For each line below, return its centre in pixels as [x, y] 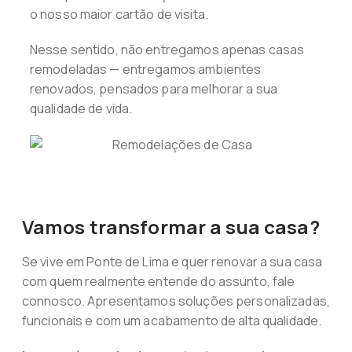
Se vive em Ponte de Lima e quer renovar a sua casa [172, 262]
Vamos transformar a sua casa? [170, 227]
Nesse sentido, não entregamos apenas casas [167, 50]
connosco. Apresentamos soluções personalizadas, [176, 301]
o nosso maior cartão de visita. [119, 15]
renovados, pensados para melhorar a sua [153, 89]
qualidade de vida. [81, 109]
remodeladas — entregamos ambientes [145, 70]
